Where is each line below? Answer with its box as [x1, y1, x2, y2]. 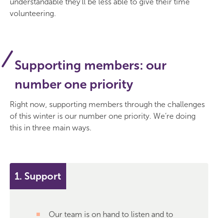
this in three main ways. [10, 123, 91, 132]
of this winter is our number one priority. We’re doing [10, 111, 196, 121]
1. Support [15, 170, 61, 182]
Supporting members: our [15, 58, 166, 73]
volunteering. [10, 9, 56, 18]
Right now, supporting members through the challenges [10, 100, 205, 109]
